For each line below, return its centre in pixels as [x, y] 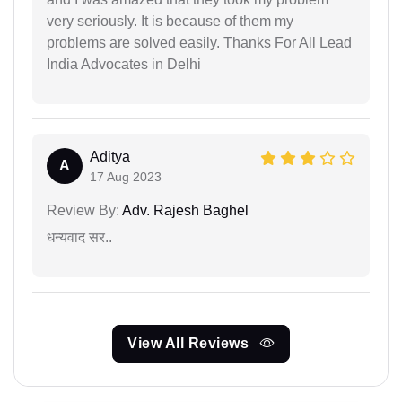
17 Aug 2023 [126, 177]
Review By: [83, 211]
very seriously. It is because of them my [170, 22]
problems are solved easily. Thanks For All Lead [199, 43]
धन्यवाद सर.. [79, 238]
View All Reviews [190, 344]
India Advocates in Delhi [124, 65]
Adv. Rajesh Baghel [184, 211]
